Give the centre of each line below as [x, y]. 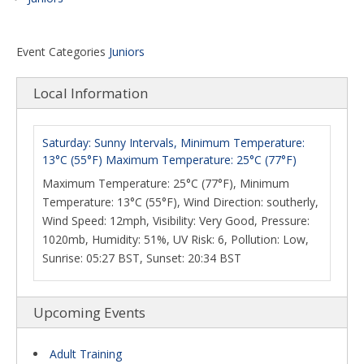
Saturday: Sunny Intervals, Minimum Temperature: [173, 143]
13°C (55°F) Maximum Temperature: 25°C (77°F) [169, 160]
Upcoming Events [89, 312]
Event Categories [61, 52]
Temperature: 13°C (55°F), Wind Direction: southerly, [180, 202]
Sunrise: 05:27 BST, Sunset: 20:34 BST [142, 258]
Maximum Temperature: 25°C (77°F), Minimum [166, 183]
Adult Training [86, 354]
